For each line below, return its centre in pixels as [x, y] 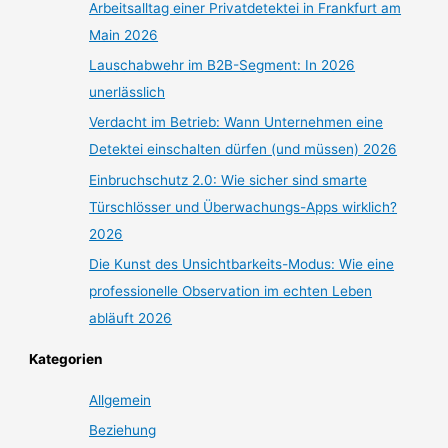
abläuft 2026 [131, 318]
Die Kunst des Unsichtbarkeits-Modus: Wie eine [242, 264]
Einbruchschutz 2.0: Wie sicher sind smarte [228, 179]
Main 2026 [124, 34]
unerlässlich [127, 91]
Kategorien [66, 358]
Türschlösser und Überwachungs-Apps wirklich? [243, 206]
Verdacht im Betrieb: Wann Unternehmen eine [236, 122]
